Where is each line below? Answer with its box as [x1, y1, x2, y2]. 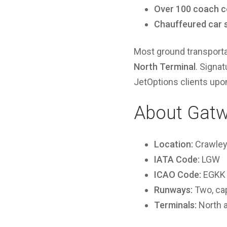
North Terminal [134, 61, 196, 72]
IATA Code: [154, 154, 200, 165]
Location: [154, 139, 193, 149]
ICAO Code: [154, 169, 201, 180]
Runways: [154, 184, 193, 195]
